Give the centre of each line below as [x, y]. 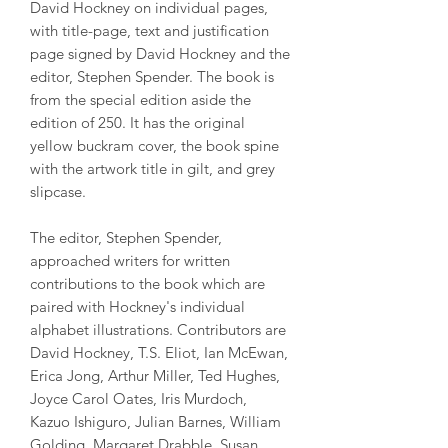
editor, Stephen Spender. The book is [152, 76]
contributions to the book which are [147, 283]
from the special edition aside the [140, 99]
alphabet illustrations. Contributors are [158, 329]
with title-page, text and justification [149, 30]
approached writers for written [130, 260]
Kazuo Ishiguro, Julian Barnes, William [155, 421]
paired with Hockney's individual [137, 306]
